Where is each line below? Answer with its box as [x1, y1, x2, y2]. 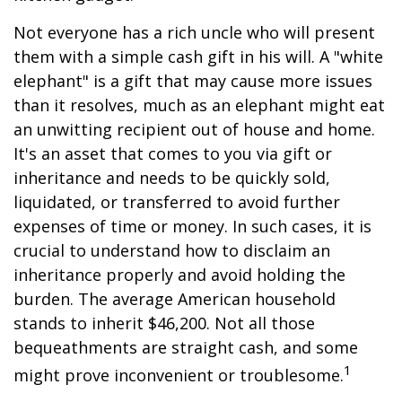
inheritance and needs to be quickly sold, [13, 167, 330, 188]
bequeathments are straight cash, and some [13, 336, 358, 358]
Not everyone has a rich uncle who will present [13, 22, 375, 43]
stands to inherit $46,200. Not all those [13, 312, 315, 334]
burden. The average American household [13, 288, 336, 310]
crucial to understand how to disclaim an [13, 240, 330, 261]
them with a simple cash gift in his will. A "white [13, 46, 383, 67]
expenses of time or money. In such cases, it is [13, 215, 371, 237]
